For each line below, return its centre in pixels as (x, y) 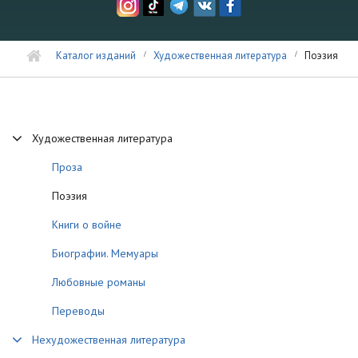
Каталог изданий (96, 56)
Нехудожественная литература (109, 340)
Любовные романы (99, 282)
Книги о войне (87, 225)
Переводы (78, 311)
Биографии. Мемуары (105, 253)
